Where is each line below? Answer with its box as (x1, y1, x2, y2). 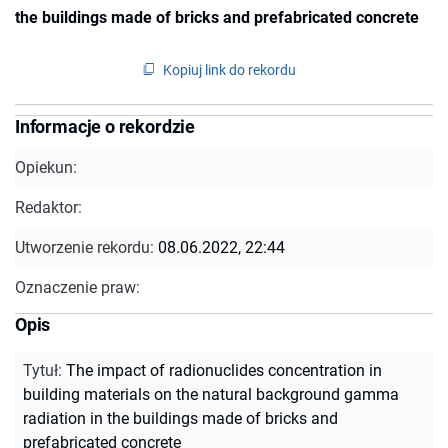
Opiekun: (15, 157, 77, 177)
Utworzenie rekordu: (15, 237, 158, 257)
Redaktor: (15, 197, 82, 217)
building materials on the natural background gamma (23, 384, 399, 404)
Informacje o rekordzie (15, 115, 196, 137)
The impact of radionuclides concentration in (66, 360, 382, 380)
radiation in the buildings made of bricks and (23, 408, 338, 428)
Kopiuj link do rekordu (163, 61, 296, 78)
